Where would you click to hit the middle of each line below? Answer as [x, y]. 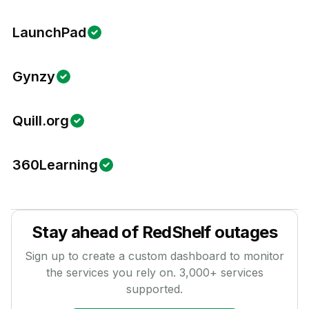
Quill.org [41, 121]
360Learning [55, 165]
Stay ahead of [87, 232]
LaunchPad [49, 32]
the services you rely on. [112, 272]
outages [244, 232]
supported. [154, 289]
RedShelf [176, 232]
